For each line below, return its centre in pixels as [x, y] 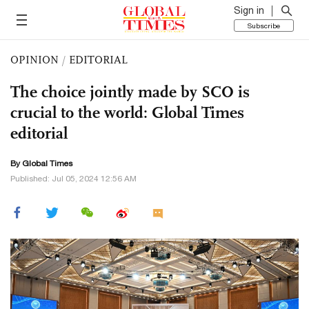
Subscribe [264, 26]
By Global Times [41, 163]
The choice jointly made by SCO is [130, 92]
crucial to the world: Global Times [127, 112]
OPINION [34, 60]
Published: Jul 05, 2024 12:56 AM [73, 179]
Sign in [249, 10]
